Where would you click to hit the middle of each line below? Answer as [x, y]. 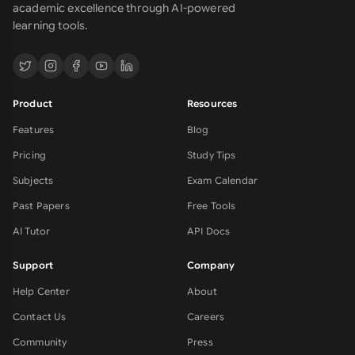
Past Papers [41, 206]
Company [211, 265]
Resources [212, 103]
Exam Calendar [223, 180]
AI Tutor [32, 231]
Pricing [30, 155]
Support [33, 265]
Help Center [41, 291]
